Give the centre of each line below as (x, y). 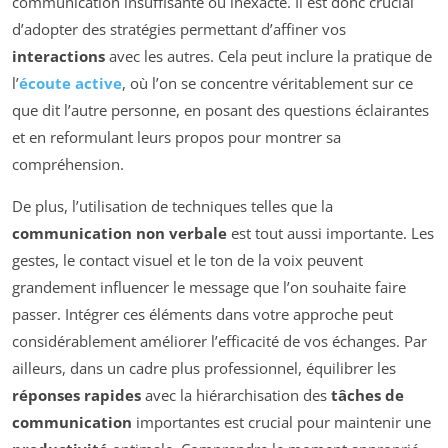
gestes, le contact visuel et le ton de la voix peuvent (187, 260)
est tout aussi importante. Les (330, 233)
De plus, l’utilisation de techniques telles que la (172, 206)
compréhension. (68, 164)
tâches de (367, 395)
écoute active (70, 83)
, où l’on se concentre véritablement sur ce (267, 83)
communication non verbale (119, 233)
